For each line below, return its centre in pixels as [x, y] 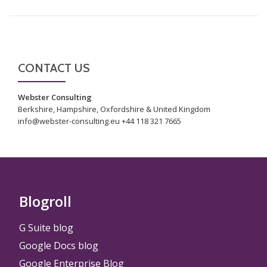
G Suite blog [46, 228]
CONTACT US [54, 68]
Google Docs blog [59, 246]
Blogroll [45, 201]
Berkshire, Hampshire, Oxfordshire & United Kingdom [114, 109]
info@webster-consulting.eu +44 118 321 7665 [100, 121]
